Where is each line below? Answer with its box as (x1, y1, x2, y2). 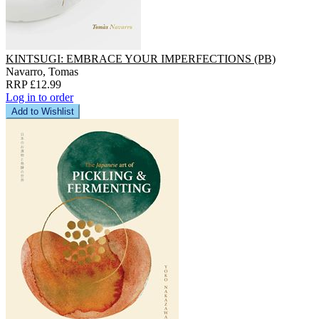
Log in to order (6, 90, 73, 103)
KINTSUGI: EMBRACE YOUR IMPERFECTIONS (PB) (6, 52, 276, 65)
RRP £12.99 (6, 78, 61, 90)
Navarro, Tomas (6, 65, 78, 78)
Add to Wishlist (11, 105, 74, 117)
